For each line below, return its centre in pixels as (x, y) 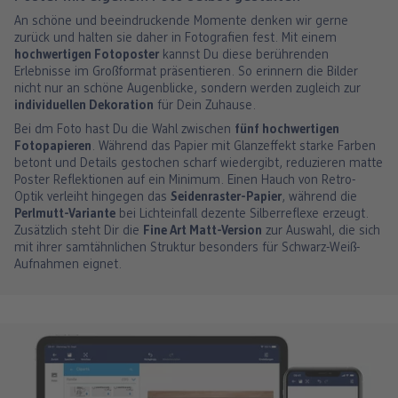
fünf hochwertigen (287, 131)
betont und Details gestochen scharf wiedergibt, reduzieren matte (199, 164)
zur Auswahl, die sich (321, 232)
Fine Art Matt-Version (203, 232)
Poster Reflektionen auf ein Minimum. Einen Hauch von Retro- (185, 181)
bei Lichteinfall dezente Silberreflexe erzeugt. (242, 215)
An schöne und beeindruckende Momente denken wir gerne (181, 22)
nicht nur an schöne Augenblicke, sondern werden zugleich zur (187, 90)
